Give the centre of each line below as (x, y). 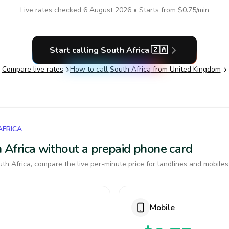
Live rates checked (52, 10)
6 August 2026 (107, 10)
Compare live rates (32, 69)
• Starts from (154, 10)
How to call (90, 69)
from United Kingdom (186, 69)
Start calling (75, 50)
